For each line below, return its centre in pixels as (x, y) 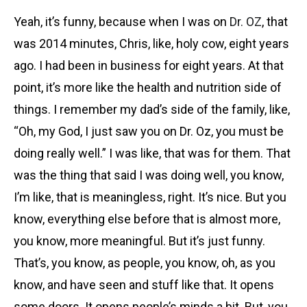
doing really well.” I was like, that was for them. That (152, 153)
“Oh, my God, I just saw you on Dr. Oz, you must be (149, 131)
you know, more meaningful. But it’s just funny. (139, 241)
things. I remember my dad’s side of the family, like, (152, 109)
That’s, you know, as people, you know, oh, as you (145, 262)
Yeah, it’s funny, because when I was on (122, 21)
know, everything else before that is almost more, (147, 219)
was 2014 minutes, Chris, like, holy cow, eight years (151, 43)
